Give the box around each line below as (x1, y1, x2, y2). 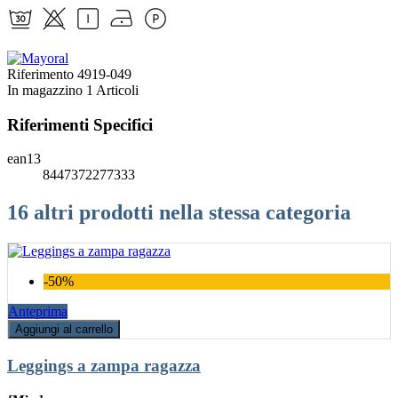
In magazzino (7, 82, 83, 98)
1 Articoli (86, 82, 139, 98)
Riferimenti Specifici (7, 115, 153, 134)
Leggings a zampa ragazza (7, 355, 201, 375)
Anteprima (8, 304, 68, 320)
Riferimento (7, 66, 77, 82)
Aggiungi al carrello (15, 322, 113, 337)
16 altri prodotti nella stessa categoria (7, 201, 351, 225)
